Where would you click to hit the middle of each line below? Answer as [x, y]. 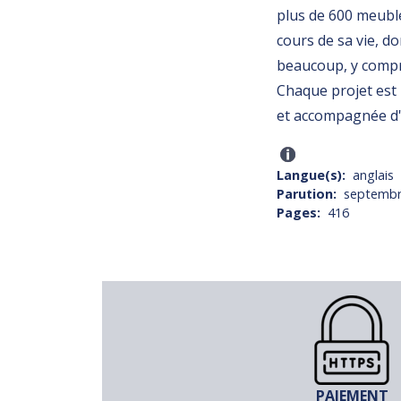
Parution [305, 194]
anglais [373, 175]
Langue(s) [310, 175]
